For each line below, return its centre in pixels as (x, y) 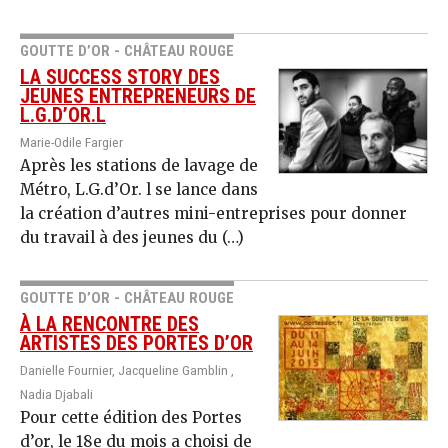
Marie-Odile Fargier (71, 142)
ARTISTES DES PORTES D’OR (136, 344)
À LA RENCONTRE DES (109, 325)
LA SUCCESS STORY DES (120, 78)
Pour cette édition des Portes (131, 418)
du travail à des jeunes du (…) (132, 238)
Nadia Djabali (56, 394)
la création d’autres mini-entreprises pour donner (213, 214)
